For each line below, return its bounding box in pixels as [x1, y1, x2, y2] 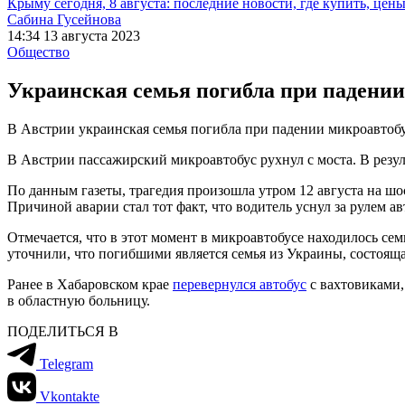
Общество [7, 44, 70, 60]
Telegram [40, 355, 93, 372]
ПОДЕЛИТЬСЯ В [7, 323, 118, 339]
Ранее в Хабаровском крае [7, 276, 173, 292]
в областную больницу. [7, 292, 150, 308]
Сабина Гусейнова [7, 12, 121, 27]
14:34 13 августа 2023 [7, 28, 140, 43]
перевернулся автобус [173, 276, 306, 292]
